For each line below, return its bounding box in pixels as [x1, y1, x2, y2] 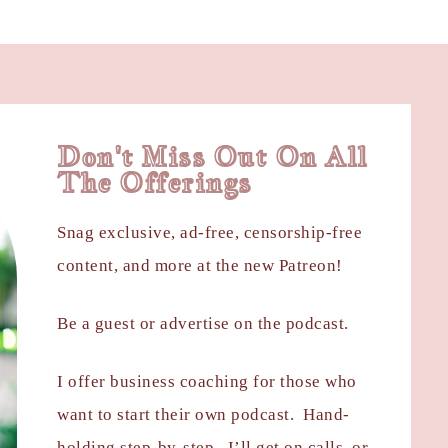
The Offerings [57, 164, 252, 200]
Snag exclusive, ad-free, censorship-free [57, 222, 363, 242]
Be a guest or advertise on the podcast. [57, 313, 349, 333]
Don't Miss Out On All [57, 138, 368, 174]
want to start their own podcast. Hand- [57, 404, 350, 424]
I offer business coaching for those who [57, 371, 357, 391]
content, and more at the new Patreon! [57, 255, 343, 275]
